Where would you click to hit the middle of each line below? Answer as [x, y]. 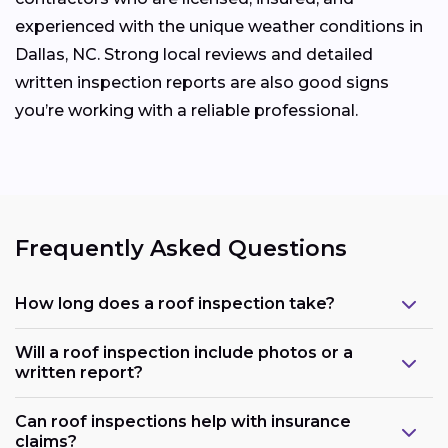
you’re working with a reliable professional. [186, 111]
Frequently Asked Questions [181, 249]
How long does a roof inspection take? [175, 303]
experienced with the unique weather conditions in [219, 27]
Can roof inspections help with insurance [183, 421]
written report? [79, 372]
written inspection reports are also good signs [202, 83]
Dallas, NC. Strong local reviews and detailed [194, 55]
